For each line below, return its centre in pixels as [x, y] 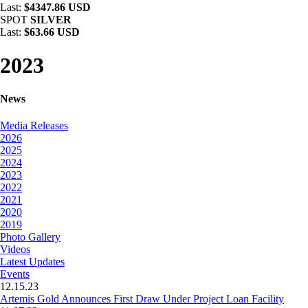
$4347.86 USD [57, 7]
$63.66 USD [52, 32]
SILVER [51, 20]
